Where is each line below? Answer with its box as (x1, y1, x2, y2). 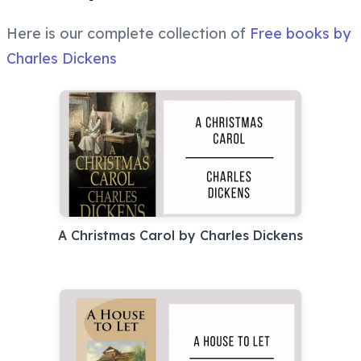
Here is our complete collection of (6, 24, 250, 44)
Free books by (250, 24, 351, 44)
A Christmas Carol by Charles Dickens (58, 227, 303, 244)
